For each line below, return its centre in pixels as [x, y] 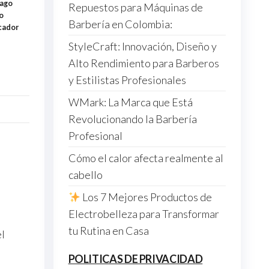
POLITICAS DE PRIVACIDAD [135, 259]
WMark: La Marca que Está [130, 102]
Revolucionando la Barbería [132, 119]
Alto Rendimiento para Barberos [144, 63]
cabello [85, 175]
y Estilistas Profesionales [127, 80]
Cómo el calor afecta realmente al [146, 158]
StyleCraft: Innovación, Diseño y [142, 47]
